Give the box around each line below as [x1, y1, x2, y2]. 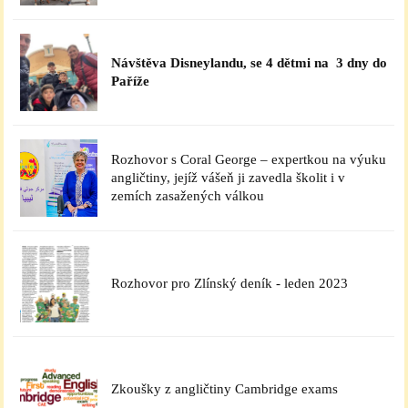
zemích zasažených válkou [111, 188, 269, 203]
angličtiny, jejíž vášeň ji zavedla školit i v [111, 169, 346, 185]
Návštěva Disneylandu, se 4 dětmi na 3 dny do [111, 55, 388, 70]
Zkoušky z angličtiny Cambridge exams [111, 381, 339, 396]
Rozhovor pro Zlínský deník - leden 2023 [111, 275, 349, 291]
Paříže [111, 73, 150, 88]
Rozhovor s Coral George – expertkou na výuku [111, 151, 387, 167]
